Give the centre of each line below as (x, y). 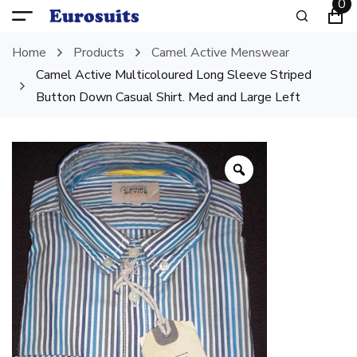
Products (99, 53)
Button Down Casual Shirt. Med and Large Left (168, 97)
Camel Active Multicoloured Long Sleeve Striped (174, 75)
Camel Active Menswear (220, 53)
